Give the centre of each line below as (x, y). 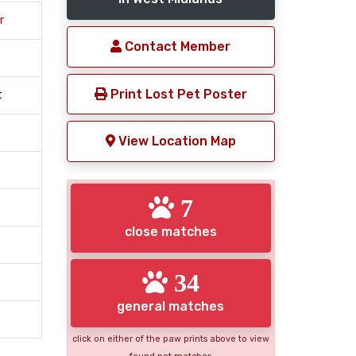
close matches (170, 231)
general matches (171, 307)
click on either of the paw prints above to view (170, 339)
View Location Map (175, 141)
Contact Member (176, 46)
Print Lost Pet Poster (177, 94)
